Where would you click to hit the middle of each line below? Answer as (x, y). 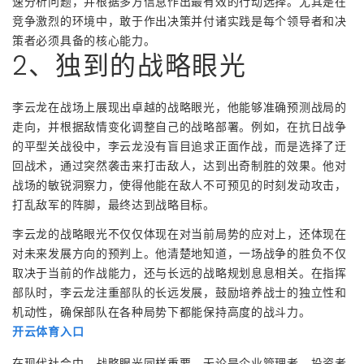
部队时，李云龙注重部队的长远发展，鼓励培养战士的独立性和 (180, 292)
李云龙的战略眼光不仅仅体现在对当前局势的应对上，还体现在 (180, 234)
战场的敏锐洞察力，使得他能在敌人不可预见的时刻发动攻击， (180, 185)
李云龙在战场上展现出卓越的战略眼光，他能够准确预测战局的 (180, 107)
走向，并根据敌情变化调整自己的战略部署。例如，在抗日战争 (180, 126)
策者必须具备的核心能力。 (84, 40)
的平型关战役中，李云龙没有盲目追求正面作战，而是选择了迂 (180, 146)
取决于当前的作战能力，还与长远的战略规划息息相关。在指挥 (180, 273)
